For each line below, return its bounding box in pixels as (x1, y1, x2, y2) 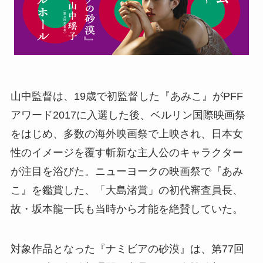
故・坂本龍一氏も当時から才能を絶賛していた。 (10, 203, 243, 215)
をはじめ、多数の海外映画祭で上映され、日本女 (10, 127, 243, 140)
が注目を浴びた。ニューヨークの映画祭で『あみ (10, 165, 243, 177)
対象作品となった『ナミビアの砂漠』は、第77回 (10, 242, 244, 255)
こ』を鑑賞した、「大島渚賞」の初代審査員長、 (10, 184, 243, 196)
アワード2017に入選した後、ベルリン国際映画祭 (10, 109, 245, 121)
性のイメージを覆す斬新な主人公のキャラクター (10, 146, 243, 159)
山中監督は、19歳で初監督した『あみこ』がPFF (10, 90, 243, 102)
